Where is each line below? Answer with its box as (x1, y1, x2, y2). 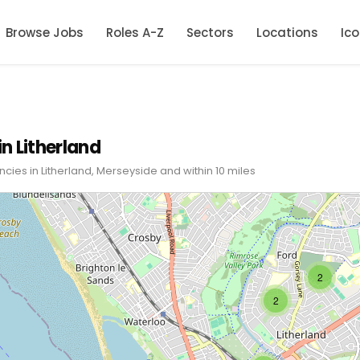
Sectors (186, 23, 234, 41)
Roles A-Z (106, 23, 164, 41)
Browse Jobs (6, 23, 84, 41)
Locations (256, 23, 318, 41)
